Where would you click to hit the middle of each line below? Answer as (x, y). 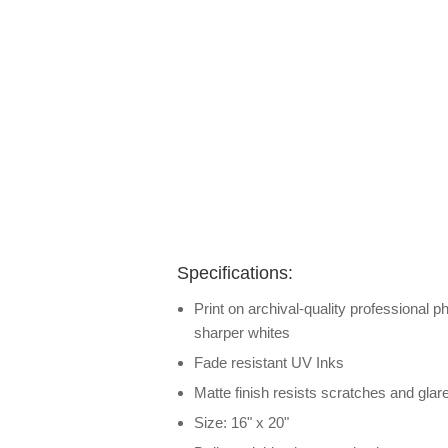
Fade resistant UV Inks (269, 362)
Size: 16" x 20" (241, 422)
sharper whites (242, 332)
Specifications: (235, 273)
